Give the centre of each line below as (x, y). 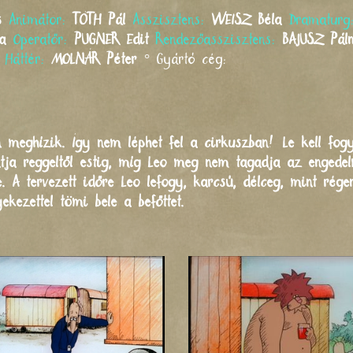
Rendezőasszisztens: (219, 40)
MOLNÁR (76, 59)
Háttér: (29, 59)
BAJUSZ (303, 40)
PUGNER (97, 40)
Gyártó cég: (192, 59)
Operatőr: (44, 40)
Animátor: (41, 20)
